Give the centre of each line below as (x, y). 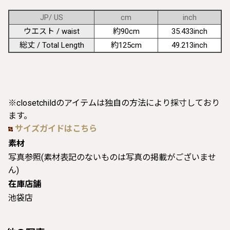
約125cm (126, 45)
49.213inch (189, 45)
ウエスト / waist (52, 31)
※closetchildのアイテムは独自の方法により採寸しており (114, 103)
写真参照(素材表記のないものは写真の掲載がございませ (112, 157)
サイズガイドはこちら (56, 128)
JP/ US (52, 17)
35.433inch (189, 31)
